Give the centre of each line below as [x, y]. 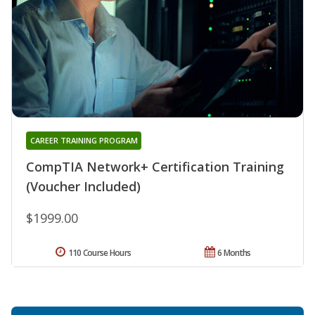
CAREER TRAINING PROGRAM [84, 140]
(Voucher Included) [83, 186]
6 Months [234, 252]
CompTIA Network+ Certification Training [155, 166]
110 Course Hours [99, 252]
